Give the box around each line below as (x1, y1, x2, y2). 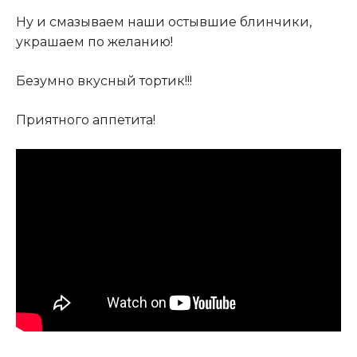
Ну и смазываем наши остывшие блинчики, (16, 14, 312, 30)
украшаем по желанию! (16, 34, 173, 50)
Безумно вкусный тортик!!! (16, 73, 192, 89)
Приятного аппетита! (16, 112, 155, 128)
